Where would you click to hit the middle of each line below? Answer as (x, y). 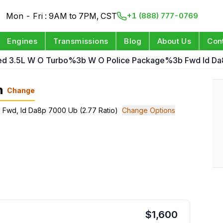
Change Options (149, 110)
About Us (174, 41)
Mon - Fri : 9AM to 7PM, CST (62, 16)
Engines (22, 41)
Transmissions (81, 41)
